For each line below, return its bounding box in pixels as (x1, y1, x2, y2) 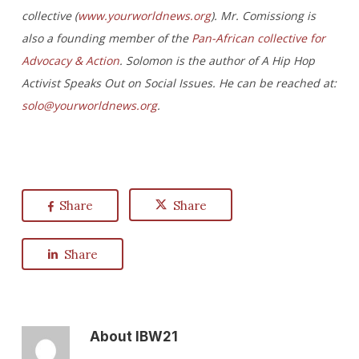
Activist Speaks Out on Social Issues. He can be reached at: (21, 75, 337, 91)
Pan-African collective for (191, 30, 325, 46)
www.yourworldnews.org (77, 8, 211, 23)
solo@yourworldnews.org (21, 98, 157, 113)
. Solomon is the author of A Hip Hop (119, 53, 315, 68)
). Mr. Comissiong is (210, 8, 316, 23)
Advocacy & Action (21, 53, 119, 68)
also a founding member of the (21, 30, 188, 46)
